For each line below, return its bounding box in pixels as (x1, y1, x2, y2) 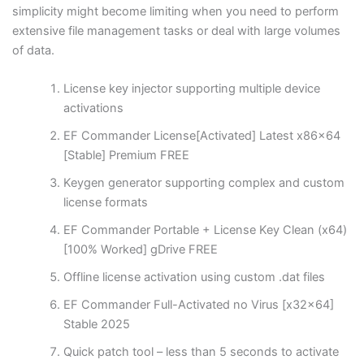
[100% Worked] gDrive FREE (63, 241, 219, 257)
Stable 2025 (63, 316, 131, 331)
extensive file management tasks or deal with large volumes (11, 23, 340, 38)
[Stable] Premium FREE (63, 147, 190, 162)
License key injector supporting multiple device (63, 80, 321, 96)
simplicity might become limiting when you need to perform (11, 3, 339, 19)
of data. (11, 42, 54, 58)
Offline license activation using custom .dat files (63, 269, 326, 284)
